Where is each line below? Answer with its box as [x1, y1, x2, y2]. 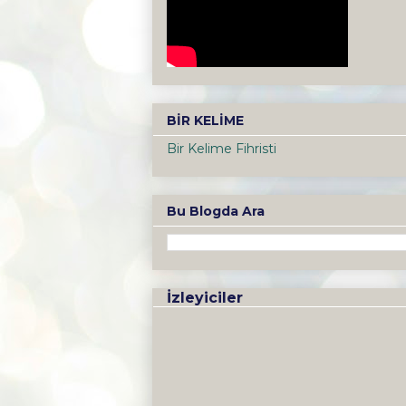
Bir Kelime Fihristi [167, 140, 276, 157]
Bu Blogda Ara [167, 203, 265, 220]
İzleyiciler [167, 289, 243, 307]
